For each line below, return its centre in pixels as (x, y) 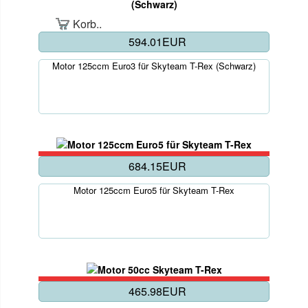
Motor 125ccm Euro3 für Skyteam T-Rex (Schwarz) (154, 66)
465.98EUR (157, 291)
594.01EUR (157, 42)
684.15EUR (157, 166)
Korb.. (88, 24)
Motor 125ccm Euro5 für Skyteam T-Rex (154, 190)
